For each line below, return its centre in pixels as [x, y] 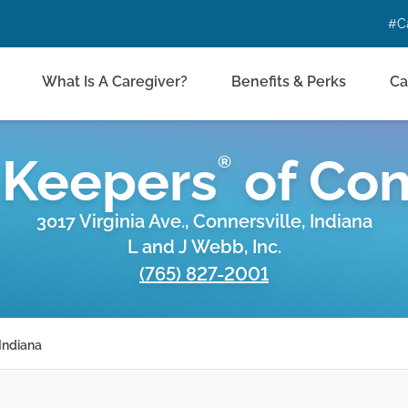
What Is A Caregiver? [115, 82]
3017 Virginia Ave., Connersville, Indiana [204, 221]
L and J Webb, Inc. [204, 247]
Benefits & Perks [289, 82]
